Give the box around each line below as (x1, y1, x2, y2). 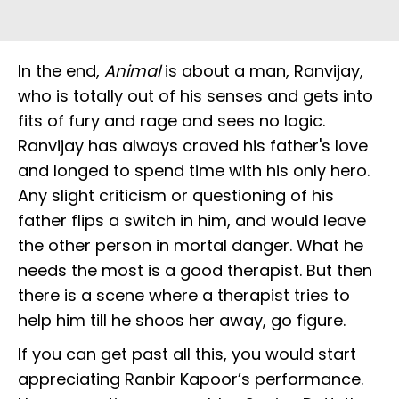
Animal (104, 60, 160, 83)
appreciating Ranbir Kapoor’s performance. (18, 368, 363, 391)
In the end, (18, 60, 104, 83)
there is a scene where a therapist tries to (18, 284, 350, 307)
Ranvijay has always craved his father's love (18, 134, 368, 158)
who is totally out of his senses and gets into (18, 85, 373, 108)
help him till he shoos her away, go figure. (18, 309, 346, 332)
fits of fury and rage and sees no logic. (18, 110, 325, 133)
